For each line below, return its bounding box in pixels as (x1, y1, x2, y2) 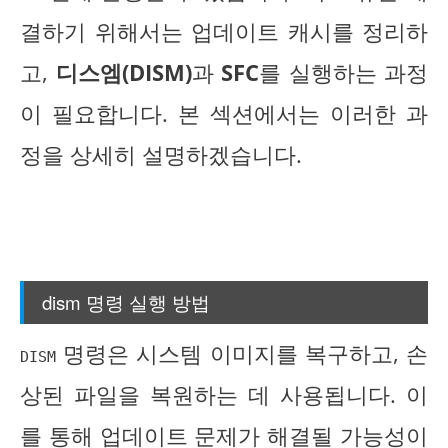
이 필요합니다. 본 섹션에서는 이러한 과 (20, 99, 428, 128)
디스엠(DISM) (55, 58, 192, 87)
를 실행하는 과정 (259, 58, 428, 87)
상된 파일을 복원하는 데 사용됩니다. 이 (20, 380, 428, 410)
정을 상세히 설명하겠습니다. (20, 140, 302, 169)
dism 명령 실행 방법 (42, 288, 210, 315)
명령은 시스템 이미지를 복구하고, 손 (56, 339, 428, 369)
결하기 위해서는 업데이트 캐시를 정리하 (20, 17, 428, 46)
